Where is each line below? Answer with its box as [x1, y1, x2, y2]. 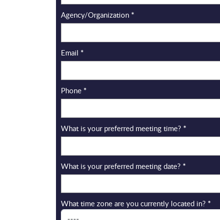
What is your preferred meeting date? [61, 161, 183, 171]
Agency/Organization [61, 10, 131, 20]
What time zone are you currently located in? [61, 198, 208, 209]
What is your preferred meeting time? [61, 123, 183, 133]
